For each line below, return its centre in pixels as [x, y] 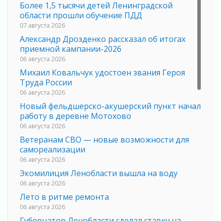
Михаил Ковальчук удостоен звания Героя [102, 73]
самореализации [53, 150]
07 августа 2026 [42, 25]
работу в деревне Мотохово [75, 116]
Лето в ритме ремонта [64, 197]
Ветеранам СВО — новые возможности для [104, 140]
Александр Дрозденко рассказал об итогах [103, 39]
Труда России [46, 83]
